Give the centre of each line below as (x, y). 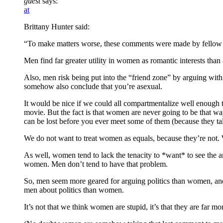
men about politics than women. (74, 190)
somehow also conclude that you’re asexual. (93, 87)
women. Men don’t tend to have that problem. (96, 164)
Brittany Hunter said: (57, 27)
